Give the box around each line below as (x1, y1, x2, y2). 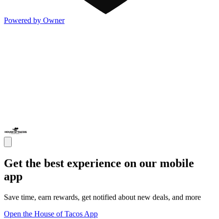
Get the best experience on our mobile (4, 157, 194, 170)
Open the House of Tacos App (4, 209, 98, 218)
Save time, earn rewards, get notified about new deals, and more (4, 193, 201, 201)
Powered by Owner (4, 16, 65, 25)
